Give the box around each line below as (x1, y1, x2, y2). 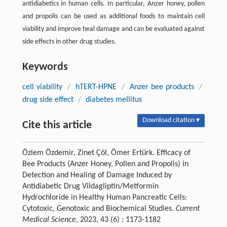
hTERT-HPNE (75, 83, 117, 91)
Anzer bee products (130, 83, 195, 91)
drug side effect (22, 95, 73, 104)
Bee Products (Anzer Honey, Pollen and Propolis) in (22, 160, 188, 168)
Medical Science (22, 215, 76, 224)
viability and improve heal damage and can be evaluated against (22, 25, 205, 33)
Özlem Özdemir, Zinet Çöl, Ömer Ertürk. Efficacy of (22, 148, 191, 157)
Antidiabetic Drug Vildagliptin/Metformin (22, 182, 159, 191)
